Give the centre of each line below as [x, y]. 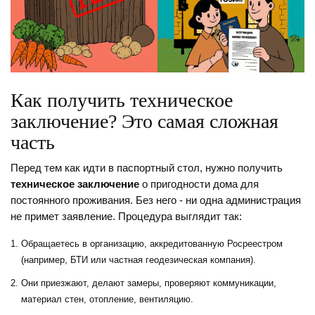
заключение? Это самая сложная [144, 122]
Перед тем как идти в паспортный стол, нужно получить [147, 168]
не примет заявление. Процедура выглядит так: [126, 217]
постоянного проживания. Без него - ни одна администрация [156, 201]
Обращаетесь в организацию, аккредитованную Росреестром [152, 244]
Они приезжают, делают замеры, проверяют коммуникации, [149, 283]
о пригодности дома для [199, 185]
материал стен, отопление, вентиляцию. [107, 300]
